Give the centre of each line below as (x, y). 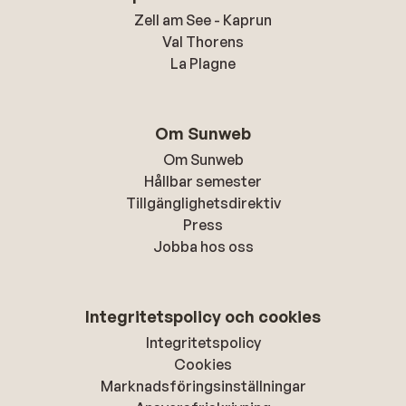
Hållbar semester (203, 181)
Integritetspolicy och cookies (203, 316)
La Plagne (203, 63)
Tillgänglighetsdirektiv (203, 203)
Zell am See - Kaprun (203, 20)
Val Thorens (203, 42)
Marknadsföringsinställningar (203, 386)
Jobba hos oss (203, 246)
